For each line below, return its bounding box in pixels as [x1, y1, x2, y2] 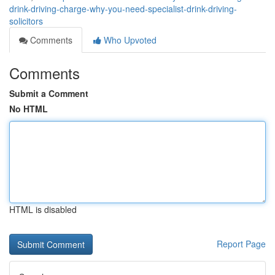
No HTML [9, 103, 48, 115]
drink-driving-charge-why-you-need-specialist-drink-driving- [9, 2, 237, 15]
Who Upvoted [101, 34, 157, 46]
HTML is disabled [9, 203, 77, 215]
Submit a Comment [9, 87, 88, 99]
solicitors [9, 15, 43, 27]
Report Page [217, 238, 266, 250]
